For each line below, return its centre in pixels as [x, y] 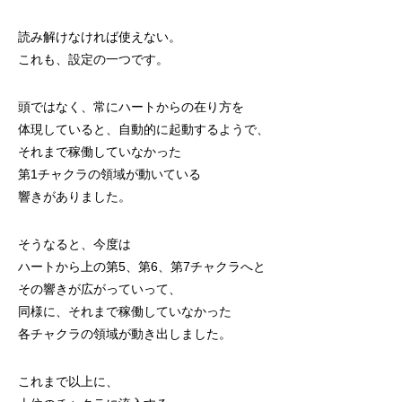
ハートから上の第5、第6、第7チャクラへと [142, 267]
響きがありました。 [74, 197]
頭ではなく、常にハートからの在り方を [131, 107]
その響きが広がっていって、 [100, 289]
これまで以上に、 [68, 381]
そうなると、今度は [74, 244]
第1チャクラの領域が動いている [109, 174]
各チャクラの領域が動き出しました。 [125, 334]
